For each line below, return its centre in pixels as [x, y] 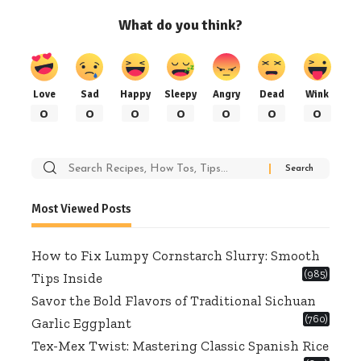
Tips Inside [67, 278]
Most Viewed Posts [81, 209]
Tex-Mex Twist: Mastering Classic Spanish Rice [180, 346]
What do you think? [180, 25]
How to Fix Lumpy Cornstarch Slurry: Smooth [176, 256]
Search [76, 169]
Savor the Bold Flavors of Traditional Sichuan [174, 301]
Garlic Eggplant [81, 324]
